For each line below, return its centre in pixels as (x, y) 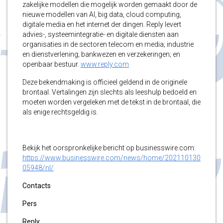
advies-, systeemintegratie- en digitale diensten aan (101, 34)
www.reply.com (105, 64)
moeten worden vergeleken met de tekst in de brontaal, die (111, 102)
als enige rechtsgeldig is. (60, 112)
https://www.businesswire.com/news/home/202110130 (111, 158)
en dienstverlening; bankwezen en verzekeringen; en (101, 54)
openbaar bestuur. (52, 64)
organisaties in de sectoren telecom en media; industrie (108, 44)
